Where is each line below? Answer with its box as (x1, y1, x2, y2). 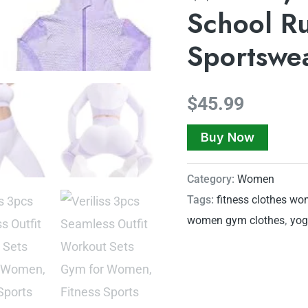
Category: (187, 173, 237, 186)
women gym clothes (187, 214, 285, 228)
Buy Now (201, 130, 254, 145)
